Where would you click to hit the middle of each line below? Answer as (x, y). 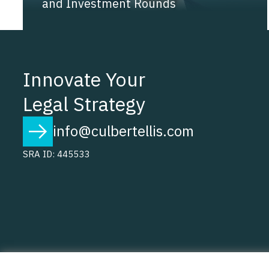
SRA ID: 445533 (56, 154)
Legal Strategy (84, 104)
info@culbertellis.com (123, 131)
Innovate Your (84, 79)
